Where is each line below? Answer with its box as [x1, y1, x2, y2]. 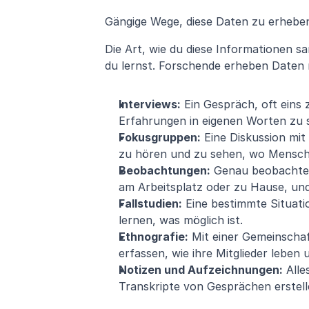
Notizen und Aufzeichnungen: [119, 263, 283, 277]
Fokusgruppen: [119, 130, 201, 145]
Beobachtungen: [119, 163, 210, 178]
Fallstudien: [119, 197, 182, 211]
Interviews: [119, 97, 181, 112]
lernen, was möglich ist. [119, 213, 243, 228]
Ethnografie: [119, 230, 188, 244]
